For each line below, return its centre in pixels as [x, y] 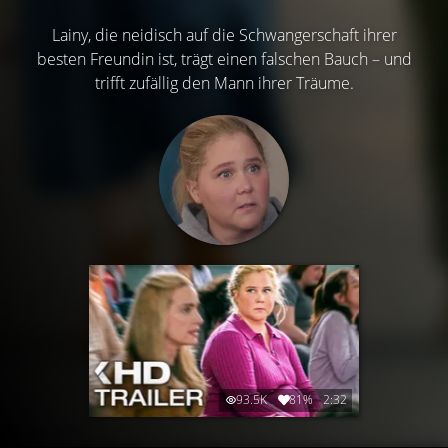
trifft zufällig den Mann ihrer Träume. [224, 83]
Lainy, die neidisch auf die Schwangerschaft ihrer [224, 35]
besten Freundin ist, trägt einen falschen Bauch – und [224, 59]
